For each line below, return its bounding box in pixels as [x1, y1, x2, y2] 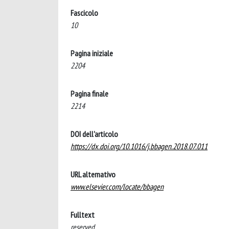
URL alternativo [71, 169, 116, 179]
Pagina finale [71, 88, 108, 99]
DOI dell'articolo [71, 129, 118, 139]
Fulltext [71, 210, 95, 220]
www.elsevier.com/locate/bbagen [71, 181, 164, 192]
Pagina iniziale [71, 48, 113, 58]
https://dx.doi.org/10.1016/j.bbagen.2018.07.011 [71, 141, 208, 151]
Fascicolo [71, 8, 98, 18]
